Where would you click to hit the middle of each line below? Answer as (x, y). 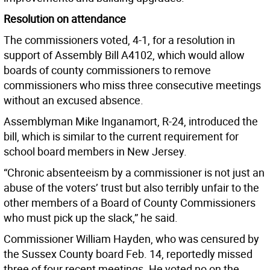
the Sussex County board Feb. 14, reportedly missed (128, 254)
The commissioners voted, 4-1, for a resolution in (119, 40)
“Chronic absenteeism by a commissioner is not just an (134, 173)
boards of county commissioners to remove (107, 70)
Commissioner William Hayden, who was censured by (131, 239)
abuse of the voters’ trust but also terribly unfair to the (131, 188)
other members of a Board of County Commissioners (130, 203)
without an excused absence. (74, 100)
